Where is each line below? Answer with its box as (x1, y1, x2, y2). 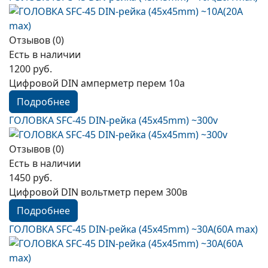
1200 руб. (9, 62, 52, 75)
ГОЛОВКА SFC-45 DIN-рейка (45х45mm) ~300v (9, 114, 218, 127)
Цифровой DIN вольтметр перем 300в (9, 185, 187, 199)
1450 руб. (9, 171, 52, 184)
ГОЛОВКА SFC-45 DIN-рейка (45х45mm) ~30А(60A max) (9, 223, 258, 236)
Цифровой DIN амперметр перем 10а (9, 77, 185, 90)
